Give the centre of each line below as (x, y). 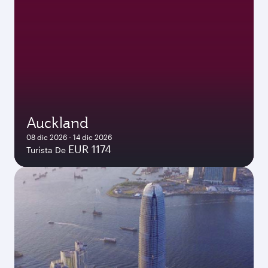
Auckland (57, 123)
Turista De (46, 150)
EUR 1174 (90, 149)
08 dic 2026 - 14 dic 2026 (69, 137)
